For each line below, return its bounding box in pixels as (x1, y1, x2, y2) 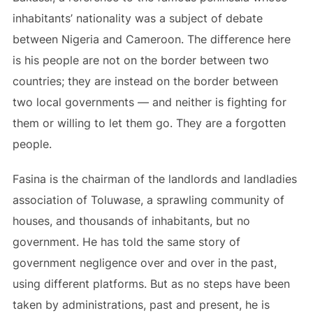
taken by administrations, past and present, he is (12, 298, 270, 312)
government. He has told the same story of (12, 235, 240, 249)
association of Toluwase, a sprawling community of (12, 193, 284, 207)
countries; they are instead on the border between (12, 74, 278, 88)
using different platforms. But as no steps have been (12, 277, 290, 291)
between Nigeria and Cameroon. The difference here (12, 32, 291, 46)
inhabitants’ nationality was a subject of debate (12, 11, 263, 25)
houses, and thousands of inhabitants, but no (12, 214, 250, 228)
